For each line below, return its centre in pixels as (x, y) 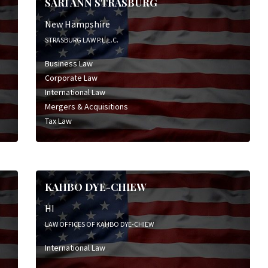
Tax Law (58, 121)
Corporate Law (71, 77)
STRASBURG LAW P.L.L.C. (81, 39)
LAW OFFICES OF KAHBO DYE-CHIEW (99, 224)
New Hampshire (77, 24)
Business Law (68, 63)
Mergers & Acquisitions (86, 106)
